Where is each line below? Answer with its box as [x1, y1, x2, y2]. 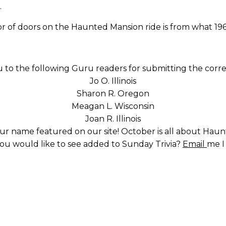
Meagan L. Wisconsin [72, 101, 154, 111]
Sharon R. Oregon [77, 89, 149, 98]
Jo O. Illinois [90, 76, 136, 86]
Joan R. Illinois [85, 114, 141, 124]
